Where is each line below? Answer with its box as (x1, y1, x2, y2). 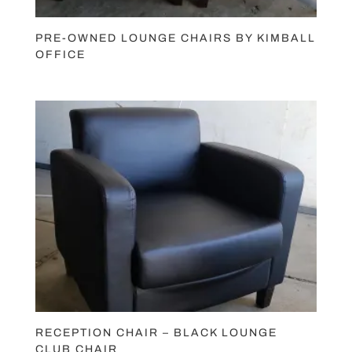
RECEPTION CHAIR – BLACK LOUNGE (35, 326, 277, 339)
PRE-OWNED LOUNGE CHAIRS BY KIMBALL (35, 31, 316, 44)
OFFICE (35, 48, 86, 60)
